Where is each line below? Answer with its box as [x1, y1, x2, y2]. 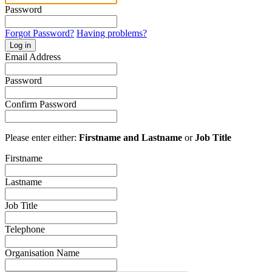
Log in [10, 40, 31, 50]
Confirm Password [5, 98, 76, 109]
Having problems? [76, 27, 147, 38]
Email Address [5, 51, 61, 62]
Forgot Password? [5, 27, 74, 38]
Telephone [5, 223, 45, 234]
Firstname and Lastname [79, 132, 182, 143]
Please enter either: [5, 132, 79, 143]
